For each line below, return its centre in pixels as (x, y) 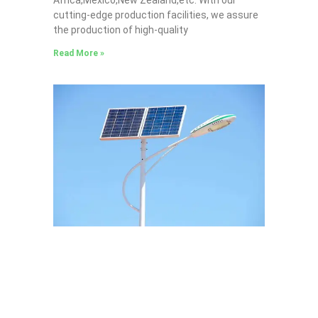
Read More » (78, 53)
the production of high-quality (120, 29)
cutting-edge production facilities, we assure (155, 15)
